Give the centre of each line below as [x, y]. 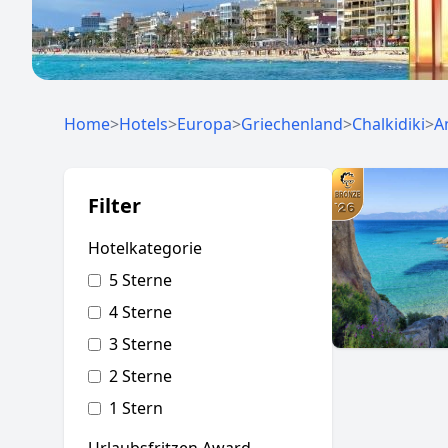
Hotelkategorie [145, 248]
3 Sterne [140, 344]
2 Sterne [140, 376]
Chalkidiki [388, 124]
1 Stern [136, 408]
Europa [204, 124]
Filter [114, 205]
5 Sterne [140, 280]
